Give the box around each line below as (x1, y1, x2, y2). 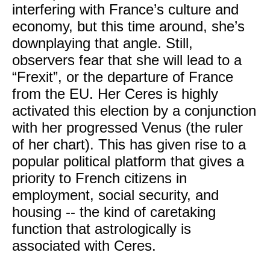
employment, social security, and (12, 187, 219, 203)
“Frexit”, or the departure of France (12, 69, 233, 85)
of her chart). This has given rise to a (12, 136, 246, 152)
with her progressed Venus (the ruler (12, 119, 243, 136)
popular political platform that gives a (12, 153, 244, 169)
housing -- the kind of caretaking (12, 204, 216, 220)
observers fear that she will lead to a (12, 52, 242, 68)
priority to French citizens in (12, 170, 187, 186)
